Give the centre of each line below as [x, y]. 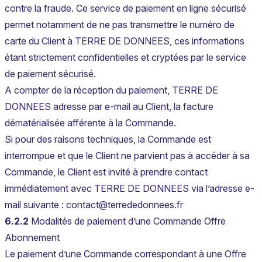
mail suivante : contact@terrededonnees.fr [94, 205]
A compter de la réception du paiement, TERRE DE [111, 90]
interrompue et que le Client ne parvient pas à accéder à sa [127, 156]
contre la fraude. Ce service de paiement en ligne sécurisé [125, 8]
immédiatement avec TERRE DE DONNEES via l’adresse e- [130, 189]
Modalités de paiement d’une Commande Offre [127, 221]
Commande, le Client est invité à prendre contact [106, 172]
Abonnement [32, 238]
